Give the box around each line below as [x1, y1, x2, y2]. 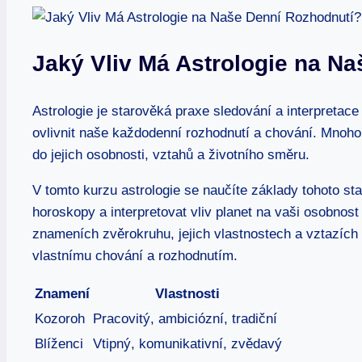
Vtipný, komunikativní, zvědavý [93, 335, 282, 351]
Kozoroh [35, 310, 85, 326]
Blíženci [35, 335, 83, 351]
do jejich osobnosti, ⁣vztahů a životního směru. [32, 146, 309, 162]
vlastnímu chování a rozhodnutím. [32, 247, 238, 263]
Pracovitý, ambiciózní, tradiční [93, 310, 277, 326]
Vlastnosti [155, 285, 220, 301]
